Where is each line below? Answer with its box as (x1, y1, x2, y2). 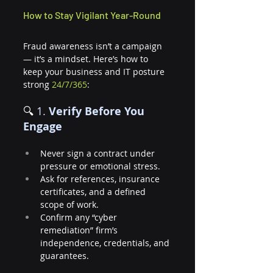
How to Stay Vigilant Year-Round (23, 9, 161, 21)
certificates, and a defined (40, 186, 148, 197)
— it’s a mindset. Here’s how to (23, 53, 151, 65)
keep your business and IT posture (23, 66, 167, 77)
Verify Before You (49, 104, 147, 119)
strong (23, 79, 52, 90)
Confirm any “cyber (40, 211, 119, 223)
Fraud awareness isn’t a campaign (23, 40, 165, 52)
